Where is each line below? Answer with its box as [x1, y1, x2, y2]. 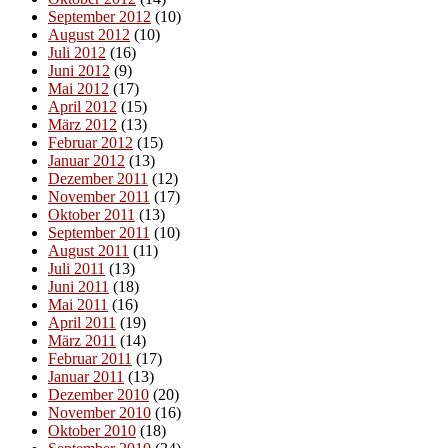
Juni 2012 [48, 62, 110, 80]
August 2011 [48, 242, 129, 260]
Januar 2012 [48, 152, 125, 170]
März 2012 [48, 116, 117, 134]
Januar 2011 [48, 368, 124, 386]
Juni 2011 [48, 278, 109, 296]
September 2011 [48, 224, 150, 242]
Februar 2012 [48, 134, 133, 152]
